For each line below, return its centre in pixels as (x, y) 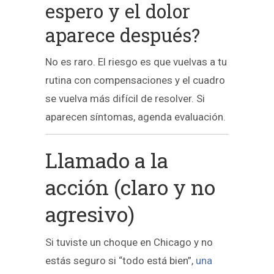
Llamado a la (107, 160)
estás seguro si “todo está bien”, (120, 261)
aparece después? (123, 35)
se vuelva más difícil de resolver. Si (125, 98)
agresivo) (90, 214)
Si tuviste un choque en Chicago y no (129, 243)
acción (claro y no (130, 187)
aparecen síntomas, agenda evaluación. (135, 117)
